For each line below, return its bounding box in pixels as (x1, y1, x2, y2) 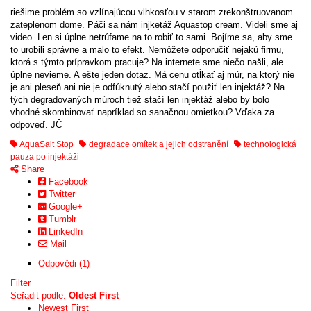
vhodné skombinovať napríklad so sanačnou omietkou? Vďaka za (10, 107, 274, 117)
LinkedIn (46, 226, 83, 237)
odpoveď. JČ (10, 119, 62, 130)
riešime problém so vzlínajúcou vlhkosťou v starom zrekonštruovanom (10, 7, 293, 17)
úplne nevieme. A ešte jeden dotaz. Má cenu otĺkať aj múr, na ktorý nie (10, 69, 294, 80)
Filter (10, 278, 31, 288)
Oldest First (69, 290, 119, 301)
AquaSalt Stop (18, 140, 74, 149)
